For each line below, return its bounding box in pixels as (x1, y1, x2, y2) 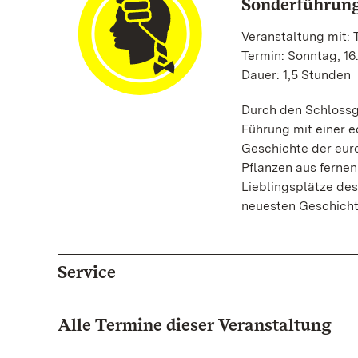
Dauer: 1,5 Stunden (241, 67, 351, 82)
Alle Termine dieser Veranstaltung (58, 314, 332, 335)
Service (58, 261, 116, 282)
